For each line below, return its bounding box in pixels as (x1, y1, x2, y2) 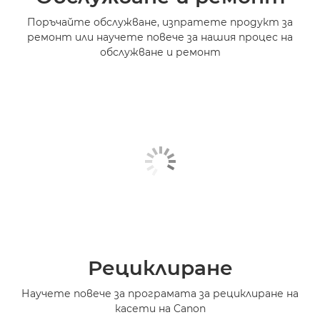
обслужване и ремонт (99, 45, 221, 59)
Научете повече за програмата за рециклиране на (21, 286, 299, 300)
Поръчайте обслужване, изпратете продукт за (27, 15, 293, 29)
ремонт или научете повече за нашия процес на (27, 30, 293, 44)
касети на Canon (114, 301, 206, 315)
